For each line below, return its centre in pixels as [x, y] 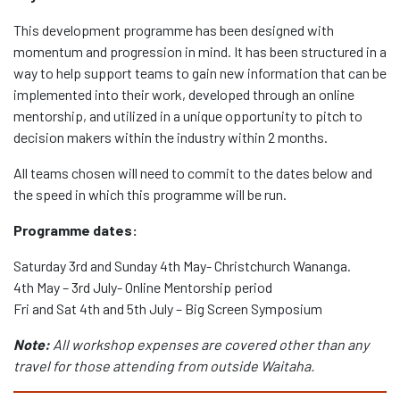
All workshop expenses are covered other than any [211, 345]
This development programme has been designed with [174, 30]
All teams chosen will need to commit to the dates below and [193, 173]
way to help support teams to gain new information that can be [200, 73]
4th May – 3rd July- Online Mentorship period [143, 287]
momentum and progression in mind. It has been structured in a [200, 52]
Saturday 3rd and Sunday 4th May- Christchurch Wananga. [182, 266]
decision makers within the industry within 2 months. [171, 137]
